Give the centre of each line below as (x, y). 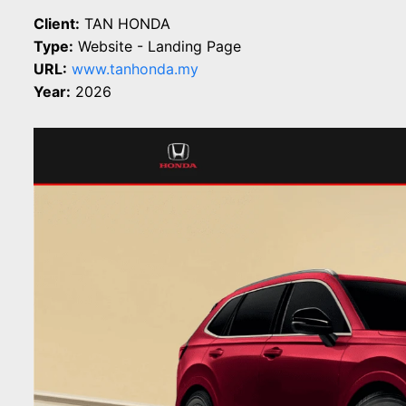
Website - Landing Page (157, 46)
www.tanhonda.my (135, 69)
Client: (57, 24)
